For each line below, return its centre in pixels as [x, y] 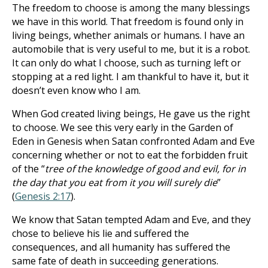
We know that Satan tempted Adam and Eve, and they [131, 220]
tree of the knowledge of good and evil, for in [145, 169]
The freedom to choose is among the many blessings [131, 8]
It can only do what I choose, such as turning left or [127, 63]
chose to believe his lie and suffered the [100, 233]
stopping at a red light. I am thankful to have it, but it [130, 77]
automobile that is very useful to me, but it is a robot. [131, 49]
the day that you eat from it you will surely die [115, 182]
